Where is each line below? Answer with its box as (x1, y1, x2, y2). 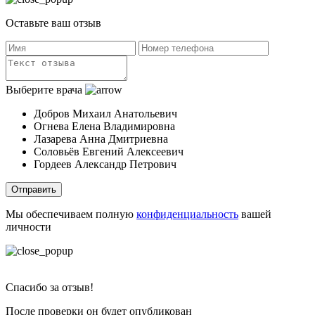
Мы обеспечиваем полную (6, 207, 136, 220)
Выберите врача (6, 83, 82, 96)
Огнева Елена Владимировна (34, 120, 175, 132)
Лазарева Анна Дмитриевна (34, 132, 168, 145)
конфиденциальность (136, 207, 238, 220)
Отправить (11, 184, 56, 195)
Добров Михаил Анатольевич (34, 107, 177, 120)
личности (6, 220, 51, 233)
